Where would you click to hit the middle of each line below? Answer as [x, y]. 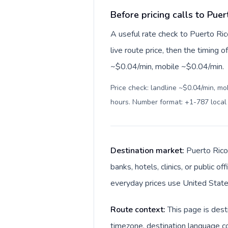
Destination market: [148, 151]
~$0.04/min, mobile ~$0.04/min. [167, 67]
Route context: [139, 210]
